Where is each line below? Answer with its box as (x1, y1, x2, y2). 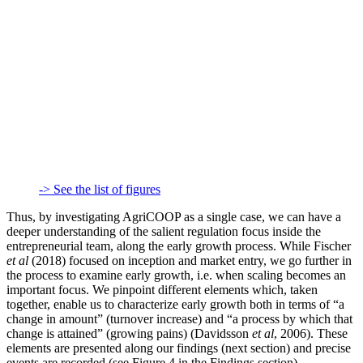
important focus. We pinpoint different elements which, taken (6, 283, 318, 297)
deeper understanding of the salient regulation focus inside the (6, 224, 321, 239)
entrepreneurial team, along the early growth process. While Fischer (6, 239, 351, 254)
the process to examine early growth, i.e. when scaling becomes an (6, 268, 346, 283)
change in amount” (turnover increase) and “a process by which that (6, 312, 352, 327)
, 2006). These (274, 327, 348, 341)
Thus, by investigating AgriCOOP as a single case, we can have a (6, 210, 341, 224)
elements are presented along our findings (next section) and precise (6, 341, 351, 356)
